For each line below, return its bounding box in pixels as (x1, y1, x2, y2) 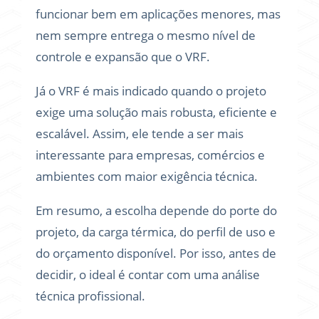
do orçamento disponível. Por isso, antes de (36, 245, 276, 261)
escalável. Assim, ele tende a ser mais (36, 125, 244, 142)
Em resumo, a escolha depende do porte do (36, 202, 277, 219)
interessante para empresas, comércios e (36, 147, 265, 163)
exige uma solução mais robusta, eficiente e (36, 104, 277, 120)
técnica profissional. (36, 288, 145, 304)
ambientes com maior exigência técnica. (36, 168, 258, 184)
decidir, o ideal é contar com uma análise (36, 266, 260, 283)
